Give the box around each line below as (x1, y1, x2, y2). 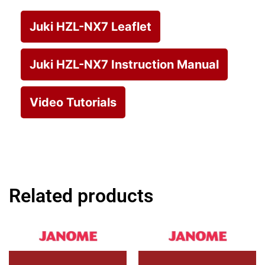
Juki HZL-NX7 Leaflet (30, 19, 151, 34)
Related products (9, 185, 153, 208)
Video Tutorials (30, 95, 117, 109)
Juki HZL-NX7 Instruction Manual (30, 57, 219, 72)
